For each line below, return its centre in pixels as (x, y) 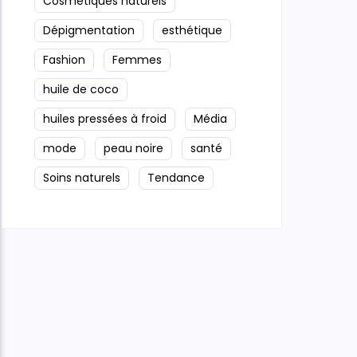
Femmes (137, 59)
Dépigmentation (89, 30)
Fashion (64, 59)
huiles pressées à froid (105, 118)
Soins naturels (82, 177)
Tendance (176, 177)
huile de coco (81, 89)
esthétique (192, 30)
